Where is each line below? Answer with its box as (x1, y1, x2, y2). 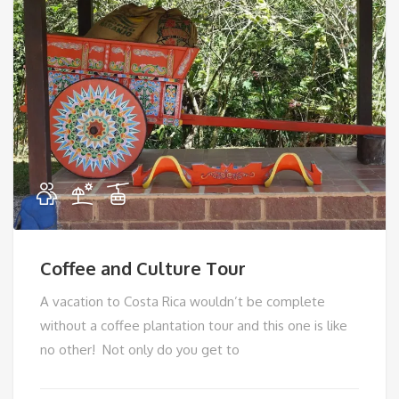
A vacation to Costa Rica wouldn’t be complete (40, 292, 325, 310)
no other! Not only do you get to (40, 340, 240, 358)
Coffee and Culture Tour (40, 256, 246, 280)
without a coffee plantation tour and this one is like (40, 316, 347, 334)
